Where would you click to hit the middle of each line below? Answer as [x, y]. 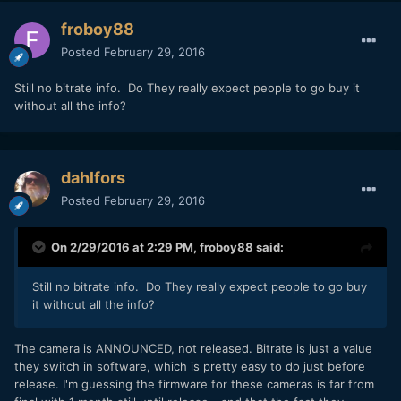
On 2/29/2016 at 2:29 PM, [125, 247]
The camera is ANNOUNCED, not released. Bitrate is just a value [193, 348]
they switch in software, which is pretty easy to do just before [190, 366]
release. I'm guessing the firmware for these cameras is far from [194, 384]
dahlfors [93, 177]
